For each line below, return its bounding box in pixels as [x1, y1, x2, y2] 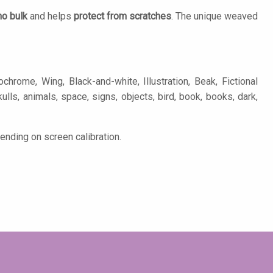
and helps [27, 10, 74, 22]
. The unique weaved [171, 10, 258, 22]
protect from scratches [74, 10, 171, 22]
